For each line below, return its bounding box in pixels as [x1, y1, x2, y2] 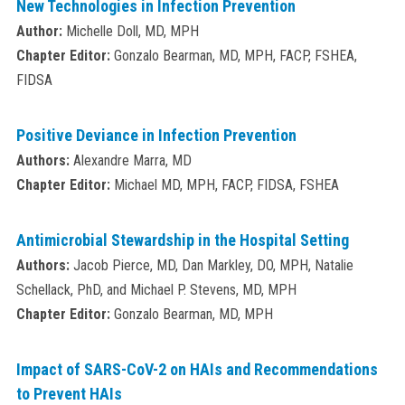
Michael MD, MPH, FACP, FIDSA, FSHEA [109, 176, 339, 194]
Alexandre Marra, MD [69, 152, 192, 170]
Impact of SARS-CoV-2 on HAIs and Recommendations [15, 360, 378, 380]
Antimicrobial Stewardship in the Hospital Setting [15, 231, 349, 250]
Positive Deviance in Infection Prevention [15, 126, 297, 146]
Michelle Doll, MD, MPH [61, 23, 199, 41]
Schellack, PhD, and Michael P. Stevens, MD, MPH [15, 281, 297, 299]
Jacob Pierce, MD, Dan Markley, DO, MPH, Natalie [69, 257, 353, 275]
